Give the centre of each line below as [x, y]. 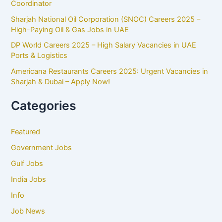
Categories [44, 105]
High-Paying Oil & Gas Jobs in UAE [70, 29]
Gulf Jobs [27, 164]
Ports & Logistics [39, 56]
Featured [26, 132]
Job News [28, 211]
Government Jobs [42, 148]
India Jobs [29, 180]
